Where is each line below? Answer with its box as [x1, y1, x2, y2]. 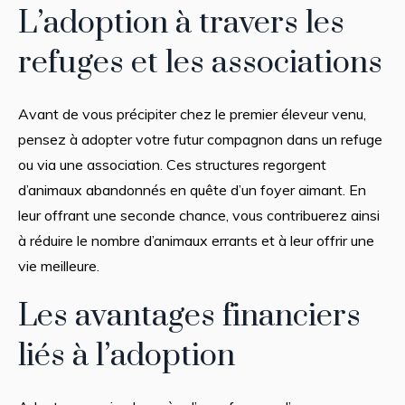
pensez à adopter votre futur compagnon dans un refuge [17, 129, 382, 148]
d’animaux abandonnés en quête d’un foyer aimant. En [17, 180, 366, 199]
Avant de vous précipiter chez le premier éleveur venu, [17, 104, 366, 123]
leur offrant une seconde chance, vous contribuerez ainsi [17, 205, 380, 224]
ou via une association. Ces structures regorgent [17, 155, 326, 174]
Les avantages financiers [17, 296, 361, 336]
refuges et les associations [17, 42, 382, 83]
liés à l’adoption [17, 335, 235, 376]
